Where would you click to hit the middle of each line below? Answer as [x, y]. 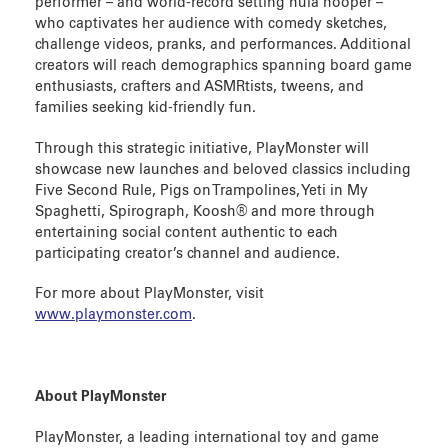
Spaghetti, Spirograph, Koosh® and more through [205, 211]
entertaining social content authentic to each [186, 232]
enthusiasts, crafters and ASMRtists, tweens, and [199, 86]
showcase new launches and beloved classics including [223, 169]
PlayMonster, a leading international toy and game [207, 437]
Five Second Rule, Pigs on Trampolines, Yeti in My [201, 190]
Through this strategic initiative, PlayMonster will [202, 148]
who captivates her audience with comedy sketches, [211, 23]
